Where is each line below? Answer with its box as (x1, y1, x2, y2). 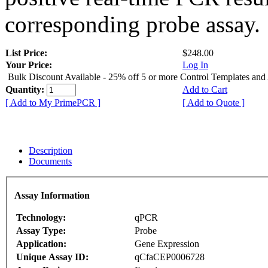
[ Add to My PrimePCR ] (5, 97, 100, 108)
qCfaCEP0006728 (135, 252, 205, 263)
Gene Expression (135, 239, 199, 249)
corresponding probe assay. (5, 11, 260, 37)
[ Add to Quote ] (182, 97, 245, 108)
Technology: (16, 212, 66, 223)
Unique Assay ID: (16, 252, 89, 263)
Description (29, 145, 72, 156)
